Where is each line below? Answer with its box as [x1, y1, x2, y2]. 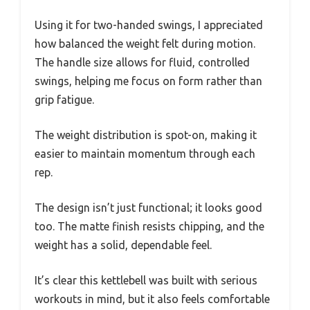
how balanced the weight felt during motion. [35, 37, 255, 51]
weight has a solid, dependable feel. [35, 239, 212, 252]
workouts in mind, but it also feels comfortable [35, 293, 270, 306]
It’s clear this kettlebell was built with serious [35, 274, 257, 287]
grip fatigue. [35, 93, 94, 107]
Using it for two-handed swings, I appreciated [35, 19, 263, 32]
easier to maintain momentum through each [35, 147, 255, 161]
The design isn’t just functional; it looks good [35, 201, 262, 215]
